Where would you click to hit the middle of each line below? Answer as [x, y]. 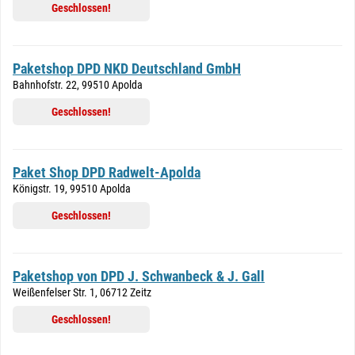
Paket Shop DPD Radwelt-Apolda [107, 172]
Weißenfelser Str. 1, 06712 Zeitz [82, 292]
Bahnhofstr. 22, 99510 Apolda [78, 85]
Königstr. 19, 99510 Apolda [72, 189]
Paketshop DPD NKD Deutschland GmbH [127, 69]
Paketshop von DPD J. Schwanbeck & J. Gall [139, 276]
